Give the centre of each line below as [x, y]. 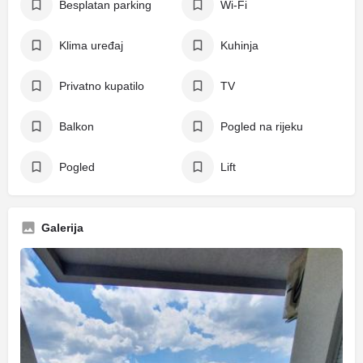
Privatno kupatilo [102, 86]
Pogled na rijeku [262, 126]
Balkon [77, 126]
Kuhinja [239, 45]
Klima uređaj [91, 45]
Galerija [62, 228]
